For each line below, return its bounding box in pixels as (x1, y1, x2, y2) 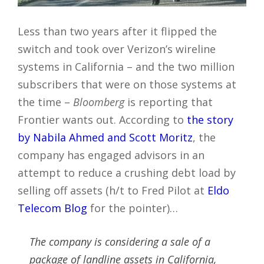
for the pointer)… (87, 200, 178, 215)
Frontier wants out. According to (18, 112, 187, 127)
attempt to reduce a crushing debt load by (18, 165, 236, 180)
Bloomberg (73, 94, 124, 109)
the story (187, 112, 233, 127)
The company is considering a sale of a (29, 234, 210, 249)
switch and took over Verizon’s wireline (18, 41, 216, 56)
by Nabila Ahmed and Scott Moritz (18, 130, 193, 144)
